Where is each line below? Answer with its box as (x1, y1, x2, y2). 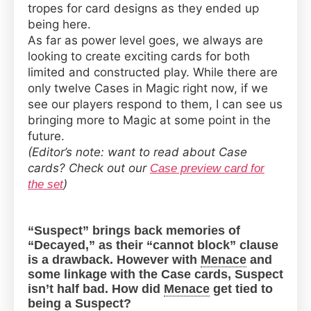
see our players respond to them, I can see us (28, 96, 283, 111)
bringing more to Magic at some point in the (28, 112, 271, 127)
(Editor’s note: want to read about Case (28, 144, 247, 159)
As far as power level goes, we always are (28, 33, 263, 47)
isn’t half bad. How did (28, 281, 164, 296)
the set (28, 177, 63, 191)
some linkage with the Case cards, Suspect (28, 267, 283, 281)
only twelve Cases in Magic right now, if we (28, 81, 268, 95)
